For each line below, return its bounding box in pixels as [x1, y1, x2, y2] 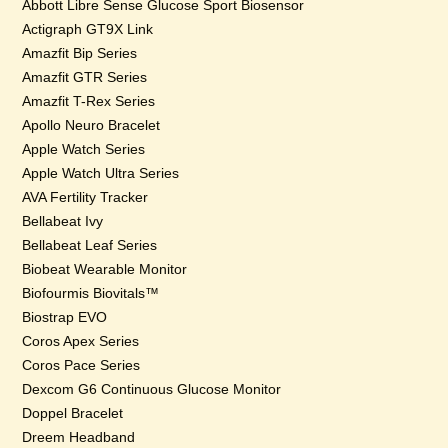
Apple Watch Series [22, 141, 146, 157]
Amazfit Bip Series [22, 45, 138, 61]
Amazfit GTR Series [22, 69, 148, 85]
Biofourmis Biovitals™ [22, 285, 160, 301]
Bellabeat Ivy [22, 213, 104, 229]
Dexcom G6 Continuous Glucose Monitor [22, 381, 282, 397]
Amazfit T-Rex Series [22, 93, 156, 109]
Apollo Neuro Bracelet [22, 117, 161, 133]
